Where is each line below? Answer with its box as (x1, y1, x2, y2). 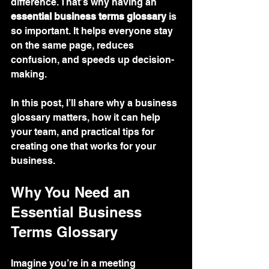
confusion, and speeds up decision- (11, 54, 174, 65)
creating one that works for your (11, 141, 159, 152)
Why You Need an (11, 184, 134, 201)
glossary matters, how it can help (11, 112, 163, 123)
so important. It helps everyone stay (11, 25, 175, 37)
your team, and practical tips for (11, 126, 157, 138)
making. (11, 68, 47, 80)
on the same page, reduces (11, 40, 136, 51)
